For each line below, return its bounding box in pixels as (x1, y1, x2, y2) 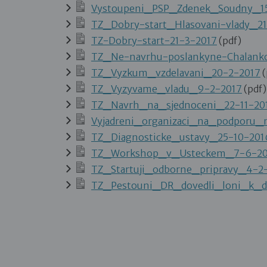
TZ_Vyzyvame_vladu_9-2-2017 (91, 83, 242, 95)
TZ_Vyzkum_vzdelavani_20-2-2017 (91, 67, 260, 79)
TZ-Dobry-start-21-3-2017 (91, 35, 217, 46)
